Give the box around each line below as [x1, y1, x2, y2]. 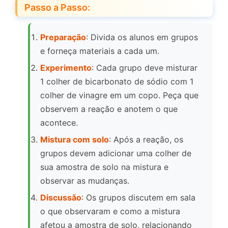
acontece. [40, 118, 78, 128]
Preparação [40, 32, 86, 43]
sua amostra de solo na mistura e [40, 162, 168, 173]
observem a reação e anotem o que [40, 104, 178, 115]
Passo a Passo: [24, 2, 90, 13]
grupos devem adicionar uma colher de [40, 148, 191, 159]
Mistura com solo [40, 134, 109, 145]
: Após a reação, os [109, 134, 183, 145]
